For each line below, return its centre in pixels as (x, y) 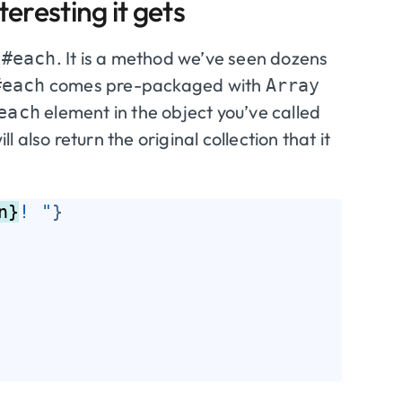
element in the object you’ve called (181, 111)
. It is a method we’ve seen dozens (192, 57)
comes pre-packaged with (155, 84)
